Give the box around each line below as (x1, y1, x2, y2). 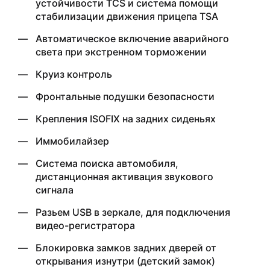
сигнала (36, 183, 74, 196)
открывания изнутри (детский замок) (36, 254, 215, 267)
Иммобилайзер (36, 134, 109, 147)
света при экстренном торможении (36, 45, 207, 58)
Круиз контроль (36, 67, 112, 80)
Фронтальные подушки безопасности (36, 90, 215, 102)
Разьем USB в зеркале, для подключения (36, 206, 230, 218)
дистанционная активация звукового (36, 170, 213, 183)
